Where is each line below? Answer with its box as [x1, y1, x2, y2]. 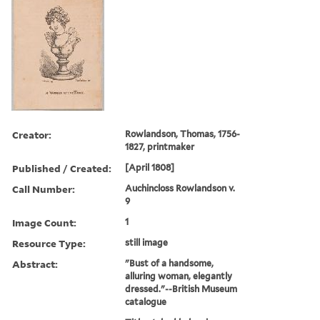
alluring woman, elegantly [125, 270, 233, 281]
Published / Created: [12, 161, 111, 175]
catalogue [125, 296, 167, 307]
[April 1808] [125, 161, 175, 173]
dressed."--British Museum [125, 283, 238, 294]
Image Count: [12, 215, 76, 229]
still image [125, 236, 169, 248]
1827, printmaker [125, 141, 195, 152]
